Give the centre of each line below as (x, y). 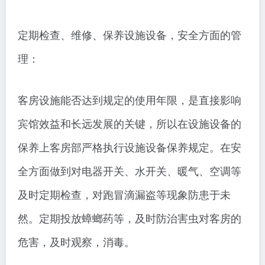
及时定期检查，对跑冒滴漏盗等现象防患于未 (124, 194)
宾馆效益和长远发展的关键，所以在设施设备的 (130, 123)
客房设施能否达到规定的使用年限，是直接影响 (130, 100)
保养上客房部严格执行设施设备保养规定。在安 (130, 147)
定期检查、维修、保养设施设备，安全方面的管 (130, 35)
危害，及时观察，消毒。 (76, 242)
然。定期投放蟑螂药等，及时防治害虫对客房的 (130, 218)
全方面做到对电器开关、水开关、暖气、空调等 (130, 171)
